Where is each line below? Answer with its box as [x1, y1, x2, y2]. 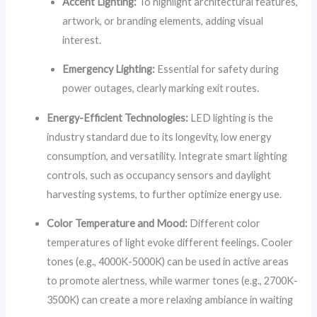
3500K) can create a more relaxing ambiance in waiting [47, 294, 294, 306]
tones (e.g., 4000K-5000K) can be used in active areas [47, 255, 289, 268]
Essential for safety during [155, 63, 279, 76]
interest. [62, 33, 102, 46]
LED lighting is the [188, 111, 274, 124]
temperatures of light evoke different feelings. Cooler [47, 236, 294, 249]
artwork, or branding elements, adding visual [62, 14, 264, 27]
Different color [188, 217, 261, 230]
